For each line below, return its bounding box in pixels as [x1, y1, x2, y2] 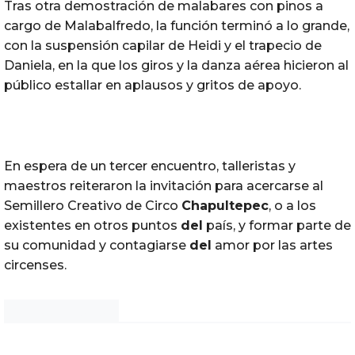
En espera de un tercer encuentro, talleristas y [4, 158, 296, 174]
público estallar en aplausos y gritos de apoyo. [4, 77, 301, 93]
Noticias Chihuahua [13, 305, 109, 319]
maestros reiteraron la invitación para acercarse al [4, 177, 323, 193]
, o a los [269, 197, 316, 213]
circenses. [4, 257, 67, 273]
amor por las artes [212, 237, 333, 253]
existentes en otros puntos [4, 217, 181, 233]
